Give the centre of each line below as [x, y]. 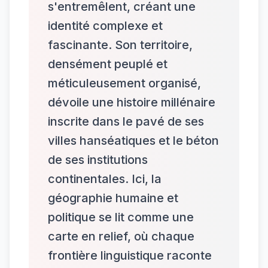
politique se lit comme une [121, 217]
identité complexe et [105, 25]
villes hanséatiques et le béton [133, 140]
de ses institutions [98, 159]
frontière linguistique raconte [130, 255]
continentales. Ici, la [105, 179]
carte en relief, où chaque [121, 236]
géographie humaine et [113, 198]
